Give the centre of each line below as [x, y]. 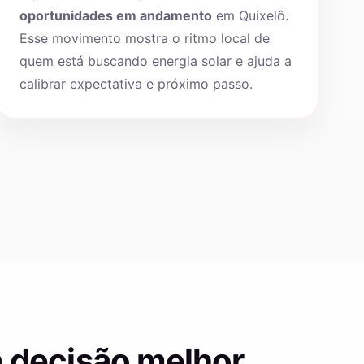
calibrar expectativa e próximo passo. [136, 84]
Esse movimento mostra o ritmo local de [144, 38]
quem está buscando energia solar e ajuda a [155, 61]
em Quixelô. [250, 15]
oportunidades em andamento [115, 15]
